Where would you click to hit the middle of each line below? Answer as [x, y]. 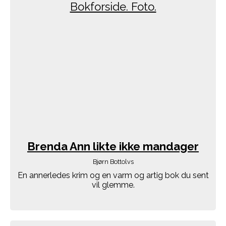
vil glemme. [113, 185]
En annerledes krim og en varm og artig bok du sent [113, 176]
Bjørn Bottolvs [113, 161]
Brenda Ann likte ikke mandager [113, 146]
